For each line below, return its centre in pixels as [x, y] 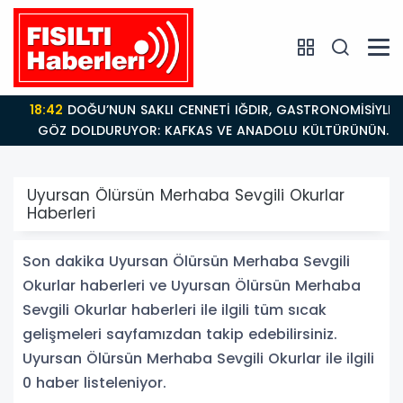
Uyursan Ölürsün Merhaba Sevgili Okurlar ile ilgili [198, 358]
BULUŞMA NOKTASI [204, 151]
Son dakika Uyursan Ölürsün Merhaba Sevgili [186, 261]
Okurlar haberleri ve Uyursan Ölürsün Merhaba [192, 285]
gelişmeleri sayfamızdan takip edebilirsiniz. [180, 334]
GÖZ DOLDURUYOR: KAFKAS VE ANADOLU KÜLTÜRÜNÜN [204, 130]
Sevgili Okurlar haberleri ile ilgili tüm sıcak [175, 309]
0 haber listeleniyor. [94, 382]
